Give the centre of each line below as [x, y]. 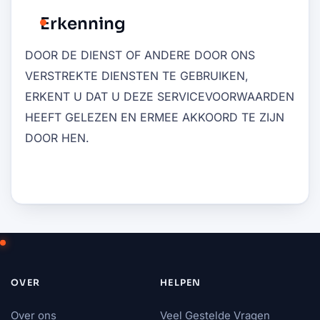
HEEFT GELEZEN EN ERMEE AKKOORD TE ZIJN [155, 117]
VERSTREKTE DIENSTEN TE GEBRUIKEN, [137, 75]
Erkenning [83, 24]
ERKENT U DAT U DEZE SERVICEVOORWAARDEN [160, 96]
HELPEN [181, 282]
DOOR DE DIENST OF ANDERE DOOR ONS [140, 55]
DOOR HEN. [57, 137]
